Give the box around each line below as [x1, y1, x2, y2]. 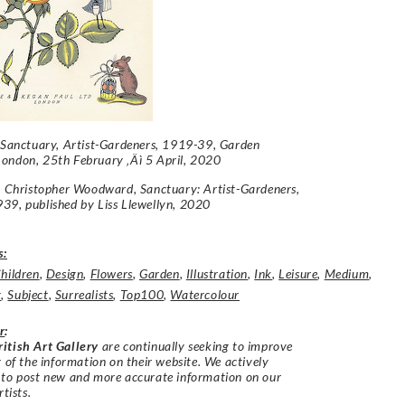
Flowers [89, 265, 133, 281]
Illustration [185, 265, 249, 281]
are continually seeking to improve [99, 337, 294, 353]
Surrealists [54, 286, 114, 302]
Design [45, 265, 84, 281]
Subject [7, 286, 49, 302]
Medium [324, 265, 370, 281]
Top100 [119, 286, 165, 302]
